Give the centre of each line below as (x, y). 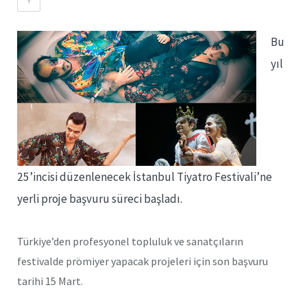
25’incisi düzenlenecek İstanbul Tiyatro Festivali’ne (145, 176)
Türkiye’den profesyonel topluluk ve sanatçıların (130, 241)
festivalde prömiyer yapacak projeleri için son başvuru (143, 261)
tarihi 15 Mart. (50, 281)
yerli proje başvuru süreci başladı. (100, 198)
